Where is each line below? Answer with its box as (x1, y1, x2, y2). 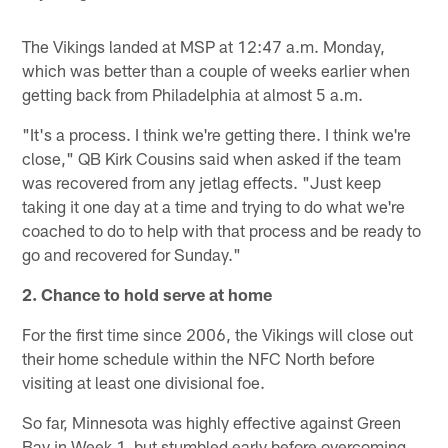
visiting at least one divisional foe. (22, 372, 266, 393)
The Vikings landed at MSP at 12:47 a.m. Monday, (22, 36, 386, 57)
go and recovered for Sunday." (22, 244, 242, 265)
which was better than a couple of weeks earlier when (22, 60, 411, 81)
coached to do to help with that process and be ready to (22, 220, 422, 241)
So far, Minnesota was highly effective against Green (22, 412, 402, 433)
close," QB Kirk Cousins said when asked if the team (22, 148, 402, 169)
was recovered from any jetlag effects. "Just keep (22, 172, 382, 193)
